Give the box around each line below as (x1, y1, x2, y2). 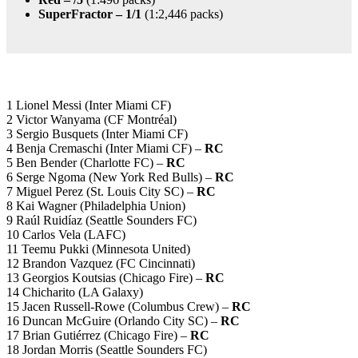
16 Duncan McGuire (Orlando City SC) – (6, 313, 221, 328)
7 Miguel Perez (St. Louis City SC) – (6, 184, 197, 198)
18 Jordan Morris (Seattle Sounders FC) (6, 342, 207, 356)
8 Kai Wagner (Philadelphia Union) (6, 198, 185, 213)
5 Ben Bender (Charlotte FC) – (6, 155, 166, 169)
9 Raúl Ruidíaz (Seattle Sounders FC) (6, 213, 197, 227)
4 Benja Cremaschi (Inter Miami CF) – (6, 141, 205, 155)
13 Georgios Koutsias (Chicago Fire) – (6, 270, 205, 284)
